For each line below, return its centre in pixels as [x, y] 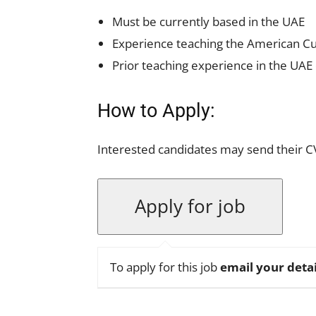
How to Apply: [156, 111]
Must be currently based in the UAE [208, 22]
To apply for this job [165, 267]
